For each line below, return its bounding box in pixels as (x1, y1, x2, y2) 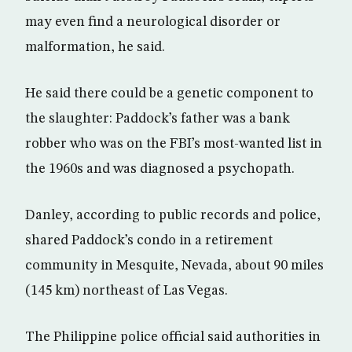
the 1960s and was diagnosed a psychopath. (25, 162, 295, 177)
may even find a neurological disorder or (25, 15, 280, 30)
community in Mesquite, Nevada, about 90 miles (25, 258, 324, 273)
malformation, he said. (25, 40, 165, 55)
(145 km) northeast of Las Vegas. (25, 284, 228, 299)
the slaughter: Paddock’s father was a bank (25, 112, 290, 126)
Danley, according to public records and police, (25, 208, 321, 223)
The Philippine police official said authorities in (25, 330, 321, 345)
